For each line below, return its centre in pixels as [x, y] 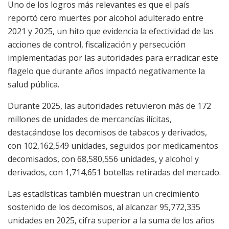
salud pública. [33, 85]
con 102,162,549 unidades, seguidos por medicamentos [113, 146]
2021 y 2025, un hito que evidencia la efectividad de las [111, 31]
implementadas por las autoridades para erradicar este [113, 58]
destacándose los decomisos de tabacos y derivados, [107, 133]
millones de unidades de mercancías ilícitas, [90, 119]
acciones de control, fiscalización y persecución [97, 45]
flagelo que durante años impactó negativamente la [106, 71]
